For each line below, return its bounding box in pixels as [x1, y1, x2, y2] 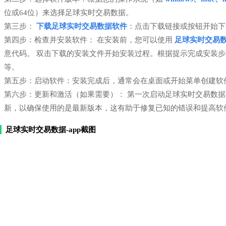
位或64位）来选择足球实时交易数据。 [4, 9, 133, 17]
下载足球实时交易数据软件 [36, 22, 127, 30]
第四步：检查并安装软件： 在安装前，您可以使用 [4, 36, 175, 44]
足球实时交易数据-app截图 [6, 126, 96, 134]
